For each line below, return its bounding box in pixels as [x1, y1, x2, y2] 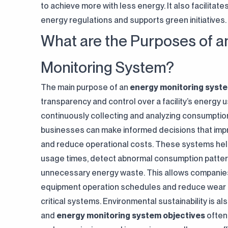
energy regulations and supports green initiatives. [41, 15, 226, 25]
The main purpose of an [41, 82, 130, 92]
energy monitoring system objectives [56, 211, 205, 220]
